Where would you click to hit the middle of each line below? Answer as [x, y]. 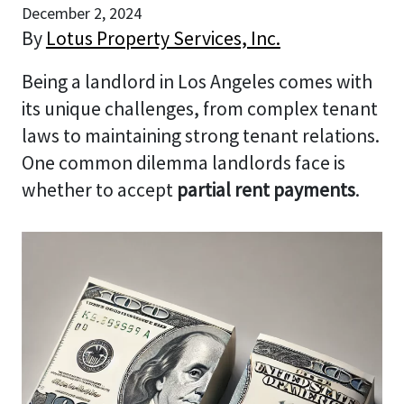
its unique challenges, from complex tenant [199, 108]
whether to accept [99, 189]
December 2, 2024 [81, 13]
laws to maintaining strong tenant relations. [200, 135]
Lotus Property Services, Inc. [163, 38]
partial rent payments [266, 189]
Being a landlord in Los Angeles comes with [197, 81]
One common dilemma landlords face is [183, 162]
